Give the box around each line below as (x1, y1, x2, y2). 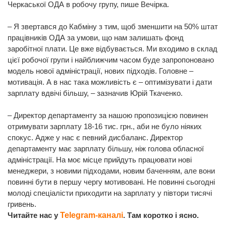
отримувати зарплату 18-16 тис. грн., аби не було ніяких (8, 122, 202, 131)
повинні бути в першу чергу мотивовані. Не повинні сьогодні (8, 178, 215, 187)
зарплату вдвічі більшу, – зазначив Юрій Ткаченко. (8, 89, 183, 98)
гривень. (8, 200, 36, 209)
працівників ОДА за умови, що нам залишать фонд (8, 33, 184, 42)
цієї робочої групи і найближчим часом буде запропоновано (8, 55, 214, 65)
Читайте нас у (8, 211, 60, 220)
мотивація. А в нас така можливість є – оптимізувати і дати (8, 78, 212, 87)
